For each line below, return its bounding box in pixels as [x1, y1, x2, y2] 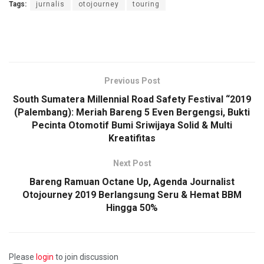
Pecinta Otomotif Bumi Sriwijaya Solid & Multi [32, 120, 232, 131]
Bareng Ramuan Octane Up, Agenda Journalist [29, 176, 235, 188]
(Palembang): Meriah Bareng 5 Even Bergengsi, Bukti [14, 107, 250, 118]
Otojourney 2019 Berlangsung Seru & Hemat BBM [22, 189, 242, 201]
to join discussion [54, 252, 118, 262]
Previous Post [104, 76, 160, 86]
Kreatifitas [108, 133, 156, 144]
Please [9, 252, 36, 262]
